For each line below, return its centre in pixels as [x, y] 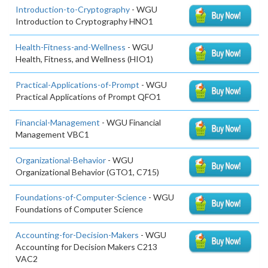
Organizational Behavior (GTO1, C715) [87, 172]
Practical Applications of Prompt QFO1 [88, 96]
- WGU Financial [130, 122]
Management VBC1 [52, 134]
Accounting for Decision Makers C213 [86, 247]
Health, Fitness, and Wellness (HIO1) [84, 59]
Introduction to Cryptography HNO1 [84, 22]
